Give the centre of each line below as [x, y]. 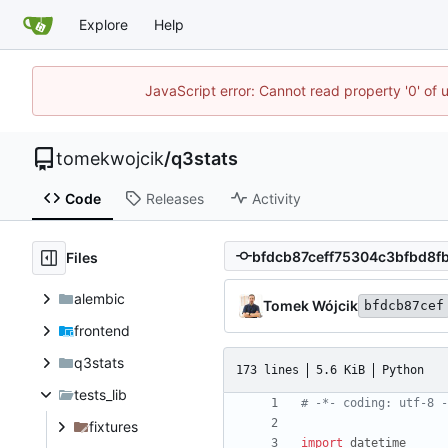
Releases [174, 198]
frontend [101, 331]
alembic [99, 299]
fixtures [113, 427]
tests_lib [100, 395]
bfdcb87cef [404, 306]
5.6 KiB [340, 369]
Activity [276, 198]
